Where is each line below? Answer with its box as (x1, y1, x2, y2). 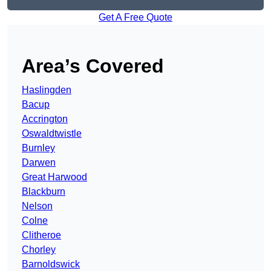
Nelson (22, 201, 53, 212)
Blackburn (22, 186, 65, 197)
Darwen (22, 157, 56, 168)
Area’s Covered (22, 55, 164, 77)
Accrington (22, 114, 68, 125)
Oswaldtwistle (22, 128, 82, 139)
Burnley (22, 143, 55, 154)
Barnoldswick (22, 259, 80, 270)
